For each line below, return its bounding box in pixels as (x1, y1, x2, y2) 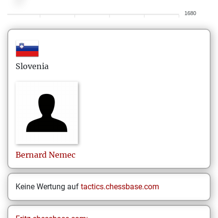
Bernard (16, 150, 47, 160)
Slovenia (16, 61, 49, 71)
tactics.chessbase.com (81, 182, 159, 191)
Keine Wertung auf (16, 182, 81, 191)
